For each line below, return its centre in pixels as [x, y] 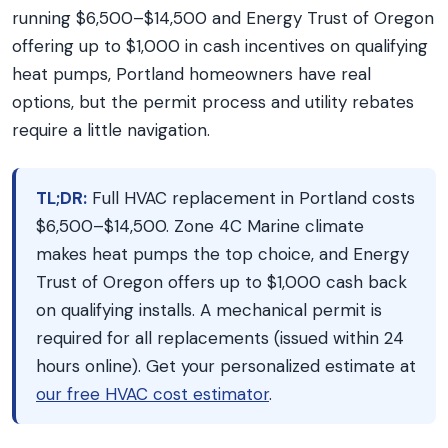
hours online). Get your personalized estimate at [226, 366]
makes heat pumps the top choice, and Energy [222, 254]
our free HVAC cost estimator [152, 394]
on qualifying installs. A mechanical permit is [209, 310]
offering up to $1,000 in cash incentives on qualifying [220, 46]
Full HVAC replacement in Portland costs [251, 198]
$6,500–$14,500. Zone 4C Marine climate [200, 226]
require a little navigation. [111, 130]
